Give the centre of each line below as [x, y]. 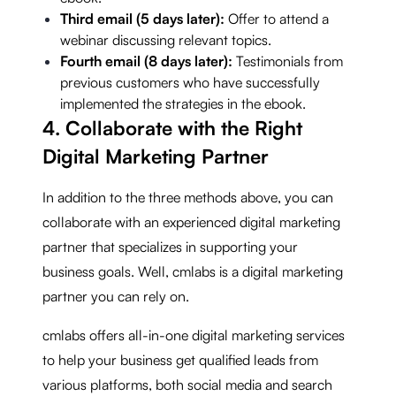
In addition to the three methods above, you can [188, 197]
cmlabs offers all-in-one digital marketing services [194, 335]
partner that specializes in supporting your [170, 246]
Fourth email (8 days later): [146, 61]
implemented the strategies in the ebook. [183, 103]
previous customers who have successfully [190, 82]
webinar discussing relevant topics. [166, 39]
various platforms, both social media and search [187, 384]
